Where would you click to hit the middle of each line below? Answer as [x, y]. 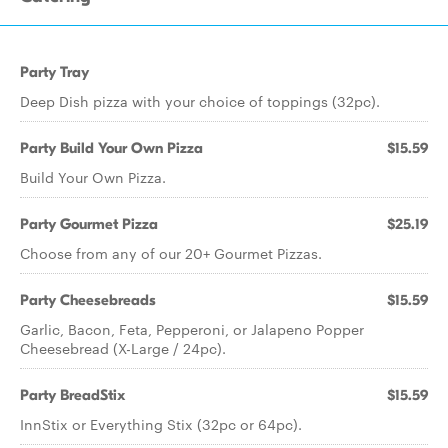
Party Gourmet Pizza [89, 224]
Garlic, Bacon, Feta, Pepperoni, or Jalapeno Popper [192, 329]
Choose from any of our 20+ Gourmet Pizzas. [171, 253]
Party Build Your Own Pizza [111, 148]
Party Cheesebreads [88, 300]
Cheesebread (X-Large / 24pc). [123, 348]
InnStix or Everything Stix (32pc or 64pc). [161, 424]
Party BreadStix [72, 395]
